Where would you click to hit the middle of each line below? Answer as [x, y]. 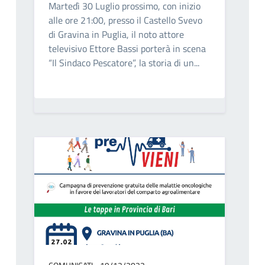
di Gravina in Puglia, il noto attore [116, 35]
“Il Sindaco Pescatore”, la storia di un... [124, 63]
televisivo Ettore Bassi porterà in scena [127, 49]
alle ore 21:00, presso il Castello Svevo [125, 20]
